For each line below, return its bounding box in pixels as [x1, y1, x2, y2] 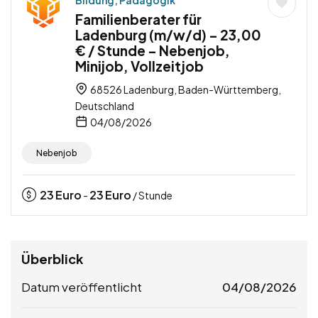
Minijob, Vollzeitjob [75, 57, 204, 75]
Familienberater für [75, 11, 202, 28]
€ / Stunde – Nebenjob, [75, 42, 230, 60]
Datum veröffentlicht [21, 279, 142, 295]
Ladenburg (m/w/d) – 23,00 [75, 26, 261, 44]
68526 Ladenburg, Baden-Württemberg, [89, 83, 281, 97]
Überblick [21, 251, 83, 268]
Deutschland [75, 99, 134, 113]
